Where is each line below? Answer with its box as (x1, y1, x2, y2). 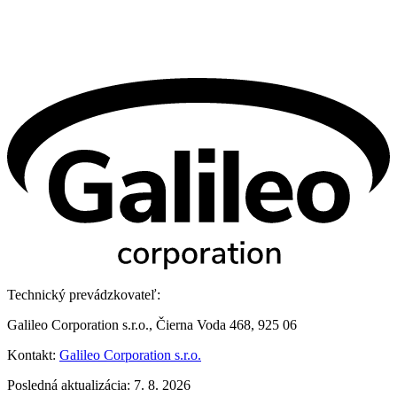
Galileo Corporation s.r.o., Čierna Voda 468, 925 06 (7, 316, 297, 332)
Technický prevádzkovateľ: (7, 286, 160, 302)
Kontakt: (7, 346, 59, 362)
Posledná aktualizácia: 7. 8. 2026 (7, 377, 191, 393)
